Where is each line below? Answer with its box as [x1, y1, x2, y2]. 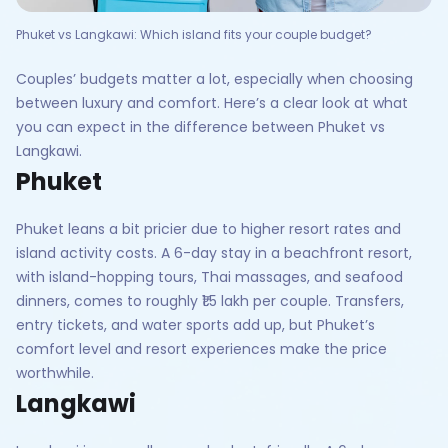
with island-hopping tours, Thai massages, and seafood [16, 267, 403, 288]
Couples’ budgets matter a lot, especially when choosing [16, 69, 413, 90]
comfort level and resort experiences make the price [16, 339, 387, 360]
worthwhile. [16, 363, 94, 384]
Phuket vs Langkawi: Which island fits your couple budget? [16, 26, 372, 44]
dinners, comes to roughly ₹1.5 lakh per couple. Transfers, [16, 291, 404, 312]
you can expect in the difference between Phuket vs [16, 117, 385, 138]
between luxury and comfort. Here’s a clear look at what [16, 93, 408, 114]
